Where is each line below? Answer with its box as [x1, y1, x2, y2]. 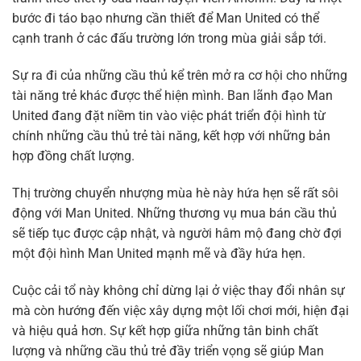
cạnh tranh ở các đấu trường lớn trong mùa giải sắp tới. [12, 31, 326, 47]
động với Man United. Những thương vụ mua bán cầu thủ [12, 205, 337, 222]
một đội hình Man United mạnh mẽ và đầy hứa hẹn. [12, 246, 305, 262]
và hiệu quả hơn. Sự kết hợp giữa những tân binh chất [12, 322, 318, 338]
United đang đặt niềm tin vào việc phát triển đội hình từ [12, 108, 326, 124]
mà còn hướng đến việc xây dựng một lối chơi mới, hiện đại [12, 302, 349, 318]
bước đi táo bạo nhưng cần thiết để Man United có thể [12, 10, 319, 27]
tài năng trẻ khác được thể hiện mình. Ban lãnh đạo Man [12, 88, 333, 104]
